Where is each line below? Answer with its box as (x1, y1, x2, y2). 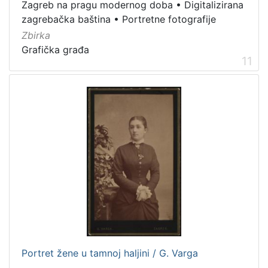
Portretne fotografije (122, 13, 216, 25)
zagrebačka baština (22, 13, 111, 25)
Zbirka (22, 29, 50, 41)
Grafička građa (22, 43, 89, 56)
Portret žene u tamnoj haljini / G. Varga (22, 246, 198, 259)
